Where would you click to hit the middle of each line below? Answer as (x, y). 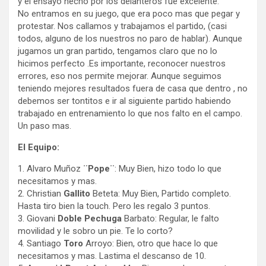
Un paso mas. (45, 126)
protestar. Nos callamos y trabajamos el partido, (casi (122, 26)
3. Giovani (38, 218)
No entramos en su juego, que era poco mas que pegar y (129, 13)
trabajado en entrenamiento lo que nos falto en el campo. (130, 113)
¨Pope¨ (99, 168)
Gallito (77, 193)
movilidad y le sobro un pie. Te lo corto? (95, 231)
